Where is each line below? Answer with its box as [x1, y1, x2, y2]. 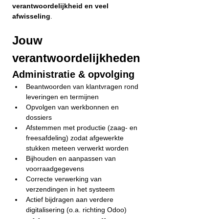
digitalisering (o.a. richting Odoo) [26, 206, 127, 214]
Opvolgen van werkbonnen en [26, 103, 121, 111]
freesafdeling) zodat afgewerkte [26, 134, 126, 142]
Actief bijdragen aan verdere [26, 196, 115, 203]
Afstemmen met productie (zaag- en [26, 124, 139, 131]
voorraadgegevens [26, 165, 84, 173]
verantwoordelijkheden [12, 51, 140, 65]
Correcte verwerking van [26, 175, 104, 183]
